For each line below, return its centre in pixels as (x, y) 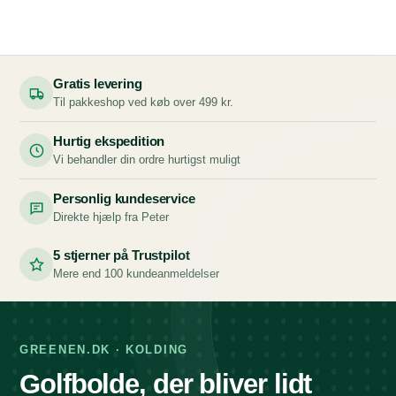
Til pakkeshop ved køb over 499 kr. (143, 103)
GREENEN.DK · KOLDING (104, 350)
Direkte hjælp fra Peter (111, 217)
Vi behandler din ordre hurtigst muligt (147, 160)
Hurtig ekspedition (109, 141)
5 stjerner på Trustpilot (122, 255)
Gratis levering (98, 84)
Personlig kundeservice (124, 199)
